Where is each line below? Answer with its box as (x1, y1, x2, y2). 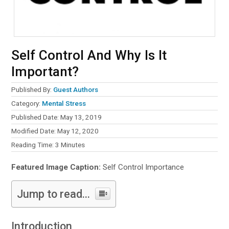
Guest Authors (53, 85, 99, 94)
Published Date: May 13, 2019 (11, 113, 102, 122)
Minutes (61, 141, 85, 149)
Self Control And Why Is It (11, 48, 167, 63)
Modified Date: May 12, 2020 (11, 127, 99, 135)
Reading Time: (11, 141, 56, 149)
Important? (11, 64, 79, 80)
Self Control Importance (101, 163, 185, 172)
